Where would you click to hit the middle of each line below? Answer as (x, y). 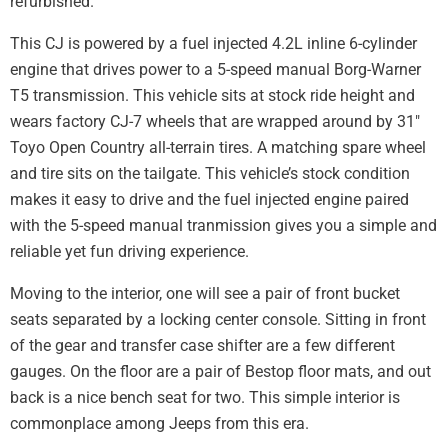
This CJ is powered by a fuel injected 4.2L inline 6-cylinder (213, 43)
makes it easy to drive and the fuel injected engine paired (209, 199)
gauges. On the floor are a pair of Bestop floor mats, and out (220, 371)
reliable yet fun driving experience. (129, 251)
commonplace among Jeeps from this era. (159, 423)
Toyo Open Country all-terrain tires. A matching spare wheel (218, 147)
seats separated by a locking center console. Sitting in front (218, 319)
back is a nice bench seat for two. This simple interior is (205, 397)
